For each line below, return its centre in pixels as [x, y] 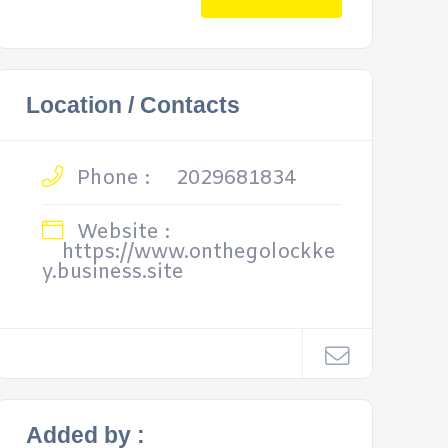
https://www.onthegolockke [198, 252]
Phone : [110, 178]
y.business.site [112, 272]
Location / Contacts [132, 105]
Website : [120, 232]
